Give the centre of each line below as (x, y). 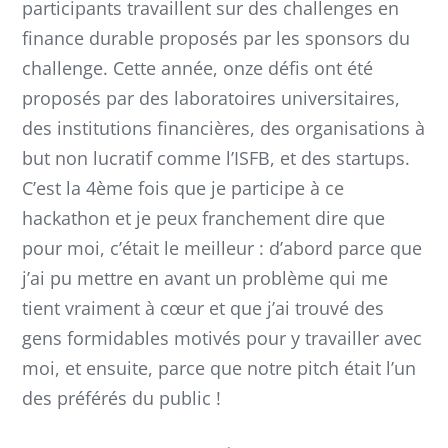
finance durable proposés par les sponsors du (216, 37)
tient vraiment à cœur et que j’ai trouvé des (203, 307)
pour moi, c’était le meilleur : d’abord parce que (222, 247)
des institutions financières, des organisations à (223, 127)
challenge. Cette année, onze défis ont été (197, 67)
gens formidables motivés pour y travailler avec (222, 337)
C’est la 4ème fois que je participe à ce (183, 187)
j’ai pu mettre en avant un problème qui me (205, 277)
